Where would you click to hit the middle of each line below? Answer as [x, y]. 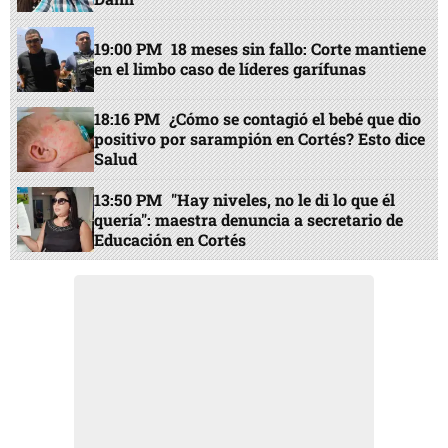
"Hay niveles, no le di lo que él [283, 199]
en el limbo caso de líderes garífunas [230, 69]
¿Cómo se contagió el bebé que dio [295, 119]
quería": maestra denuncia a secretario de [249, 219]
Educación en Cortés [170, 239]
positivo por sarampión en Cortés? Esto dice [260, 139]
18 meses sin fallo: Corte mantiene [299, 49]
